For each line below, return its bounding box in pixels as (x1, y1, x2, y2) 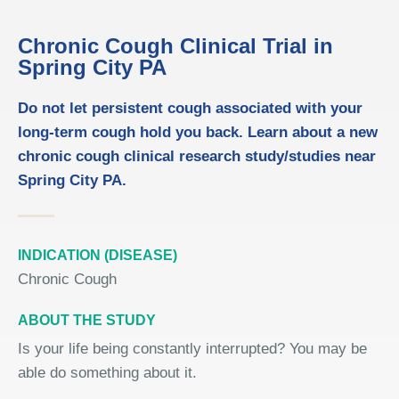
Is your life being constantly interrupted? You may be (18, 340, 367, 357)
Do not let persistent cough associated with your (18, 100, 362, 117)
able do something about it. (18, 364, 197, 381)
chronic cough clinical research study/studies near (18, 148, 376, 165)
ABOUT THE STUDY (18, 313, 156, 328)
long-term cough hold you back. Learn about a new (18, 124, 378, 141)
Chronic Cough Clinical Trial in (18, 34, 333, 58)
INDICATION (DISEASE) (18, 248, 177, 263)
